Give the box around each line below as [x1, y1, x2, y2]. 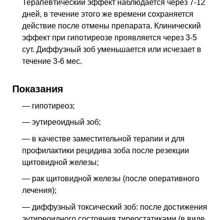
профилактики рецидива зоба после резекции [22, 146, 189, 155]
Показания [12, 83, 63, 95]
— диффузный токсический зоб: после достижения [22, 202, 207, 211]
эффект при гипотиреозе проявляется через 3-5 [22, 33, 197, 42]
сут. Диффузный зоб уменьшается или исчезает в [22, 45, 201, 54]
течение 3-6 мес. [22, 57, 82, 66]
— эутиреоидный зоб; [22, 118, 101, 127]
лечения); [22, 186, 56, 195]
